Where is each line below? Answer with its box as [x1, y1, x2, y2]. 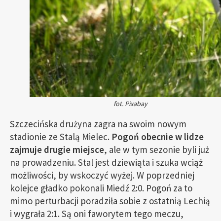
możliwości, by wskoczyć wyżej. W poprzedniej [10, 169, 194, 181]
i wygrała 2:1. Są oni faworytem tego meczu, [10, 208, 184, 220]
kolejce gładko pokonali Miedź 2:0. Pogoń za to [10, 182, 192, 194]
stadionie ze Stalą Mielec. [10, 131, 111, 143]
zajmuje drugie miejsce [10, 144, 104, 155]
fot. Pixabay [113, 99, 147, 108]
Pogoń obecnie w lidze [111, 131, 204, 143]
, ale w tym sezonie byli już [104, 144, 209, 155]
